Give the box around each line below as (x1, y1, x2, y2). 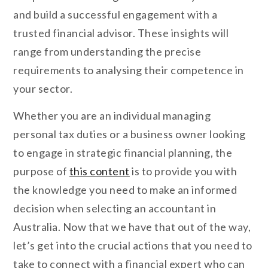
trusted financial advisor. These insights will (13, 26, 229, 39)
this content (69, 165, 130, 178)
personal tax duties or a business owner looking (13, 127, 246, 141)
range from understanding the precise (13, 44, 202, 58)
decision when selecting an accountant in (13, 202, 217, 215)
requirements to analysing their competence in (13, 63, 244, 77)
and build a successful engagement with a (13, 7, 218, 21)
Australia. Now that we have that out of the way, (13, 220, 251, 234)
